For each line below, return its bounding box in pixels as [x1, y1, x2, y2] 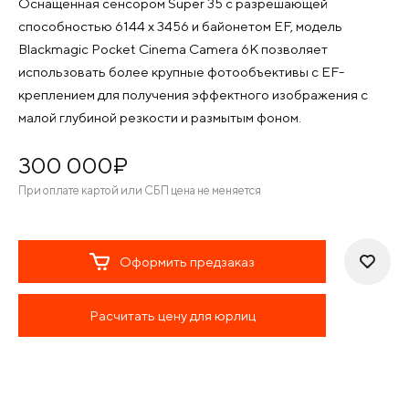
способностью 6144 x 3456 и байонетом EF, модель [18, 18, 342, 34]
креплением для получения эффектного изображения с [18, 87, 368, 102]
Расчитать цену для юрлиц [89, 308, 256, 323]
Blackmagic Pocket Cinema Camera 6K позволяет [18, 41, 328, 57]
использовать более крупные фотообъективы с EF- [18, 64, 344, 79]
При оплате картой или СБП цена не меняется [18, 184, 261, 197]
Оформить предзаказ [120, 254, 255, 269]
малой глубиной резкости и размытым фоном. [18, 110, 301, 125]
